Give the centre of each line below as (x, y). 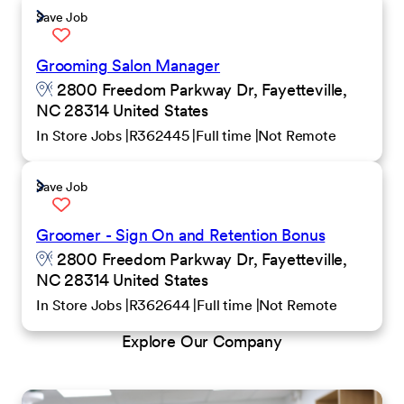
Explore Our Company (202, 341)
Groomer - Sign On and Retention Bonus (181, 235)
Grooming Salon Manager (129, 65)
